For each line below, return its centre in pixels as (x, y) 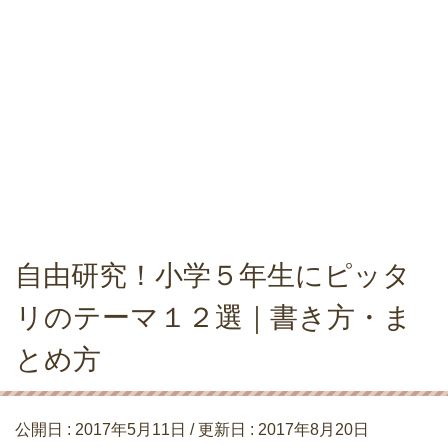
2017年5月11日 (130, 429)
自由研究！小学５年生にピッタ (213, 275)
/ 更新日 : (222, 429)
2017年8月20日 (313, 429)
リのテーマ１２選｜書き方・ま (213, 317)
